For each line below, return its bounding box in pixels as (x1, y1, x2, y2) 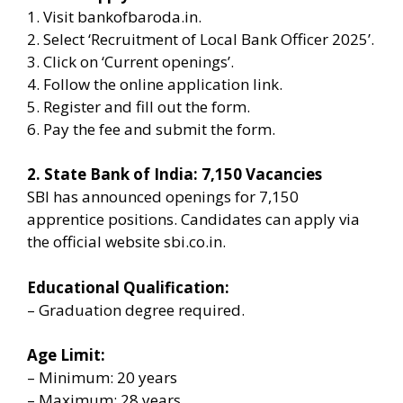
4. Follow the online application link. (27, 73, 282, 94)
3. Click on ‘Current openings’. (27, 50, 234, 72)
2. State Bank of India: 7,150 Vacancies (27, 164, 322, 184)
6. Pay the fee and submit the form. (27, 118, 275, 139)
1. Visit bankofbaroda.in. (27, 5, 201, 27)
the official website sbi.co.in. (27, 231, 226, 252)
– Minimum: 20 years (27, 367, 177, 388)
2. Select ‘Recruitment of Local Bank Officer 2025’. (27, 28, 374, 49)
